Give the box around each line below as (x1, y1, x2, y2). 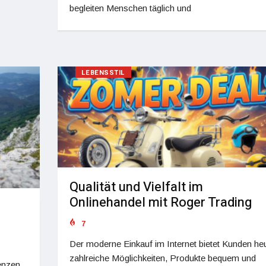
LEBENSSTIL (81, 67, 125, 78)
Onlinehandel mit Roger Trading (69, 193, 252, 213)
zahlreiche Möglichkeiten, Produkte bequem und (69, 253, 256, 264)
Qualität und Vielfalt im (69, 178, 203, 197)
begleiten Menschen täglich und (69, 2, 191, 13)
